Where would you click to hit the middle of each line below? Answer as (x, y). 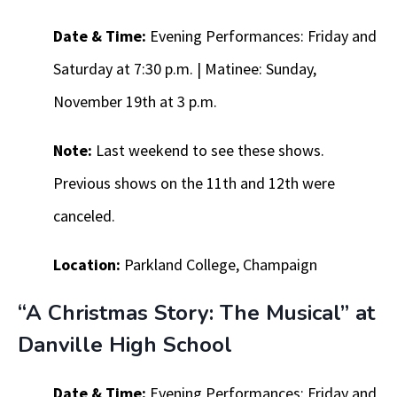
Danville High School (125, 345)
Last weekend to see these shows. (208, 151)
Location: (87, 265)
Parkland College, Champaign (219, 265)
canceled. (84, 216)
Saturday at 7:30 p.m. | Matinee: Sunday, (185, 69)
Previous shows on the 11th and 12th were (194, 183)
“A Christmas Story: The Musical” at (196, 313)
